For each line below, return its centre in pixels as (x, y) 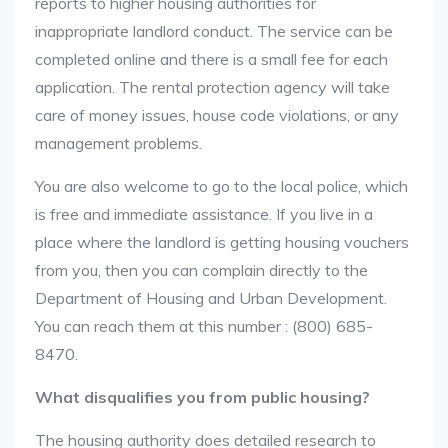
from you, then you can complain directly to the (201, 270)
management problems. (118, 143)
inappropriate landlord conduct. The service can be (214, 31)
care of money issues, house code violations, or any (217, 115)
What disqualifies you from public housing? (202, 397)
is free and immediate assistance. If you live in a (204, 214)
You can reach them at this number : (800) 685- (204, 326)
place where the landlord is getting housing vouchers (222, 242)
